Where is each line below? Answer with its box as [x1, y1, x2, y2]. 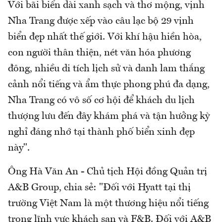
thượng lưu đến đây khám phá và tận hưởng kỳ [8, 111, 210, 121]
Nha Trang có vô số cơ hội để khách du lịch [8, 95, 195, 106]
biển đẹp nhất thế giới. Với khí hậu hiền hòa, [8, 32, 202, 42]
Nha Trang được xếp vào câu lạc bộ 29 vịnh [8, 16, 194, 26]
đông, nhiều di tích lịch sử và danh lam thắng [8, 63, 205, 74]
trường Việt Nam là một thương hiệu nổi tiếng [8, 198, 209, 209]
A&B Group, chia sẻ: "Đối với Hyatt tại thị [8, 182, 191, 193]
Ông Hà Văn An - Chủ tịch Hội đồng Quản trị [8, 166, 207, 177]
